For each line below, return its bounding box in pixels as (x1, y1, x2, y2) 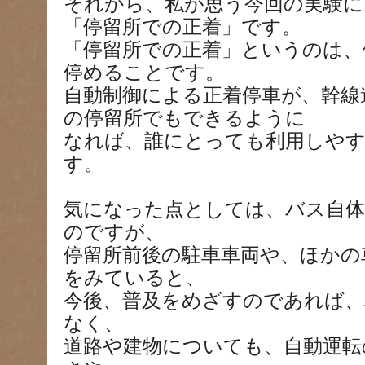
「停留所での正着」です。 (64, 16, 301, 37)
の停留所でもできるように (64, 108, 306, 129)
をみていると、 (64, 267, 205, 288)
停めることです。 (64, 62, 225, 83)
